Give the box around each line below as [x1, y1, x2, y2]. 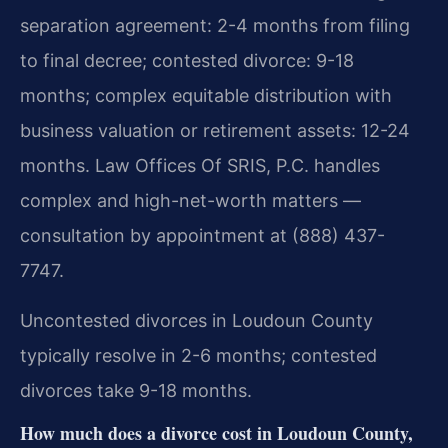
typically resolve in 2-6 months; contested [20, 344, 377, 366]
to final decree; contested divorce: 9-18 [20, 49, 354, 71]
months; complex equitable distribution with [20, 84, 392, 106]
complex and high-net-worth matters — [20, 189, 361, 211]
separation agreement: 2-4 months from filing [20, 14, 410, 36]
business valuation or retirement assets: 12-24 [20, 119, 410, 141]
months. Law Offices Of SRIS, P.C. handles [20, 154, 380, 176]
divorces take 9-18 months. [20, 379, 252, 401]
